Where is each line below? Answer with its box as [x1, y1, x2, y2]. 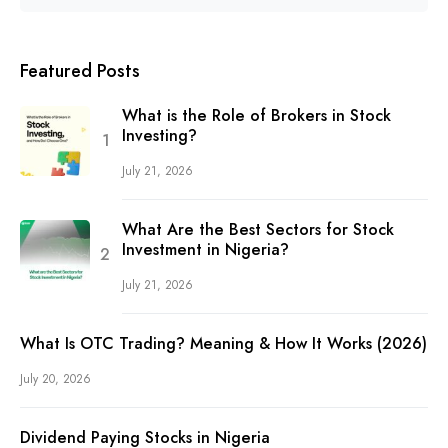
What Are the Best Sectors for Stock [122, 217, 394, 241]
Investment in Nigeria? [122, 237, 289, 261]
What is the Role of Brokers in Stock [122, 103, 391, 127]
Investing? [122, 123, 197, 147]
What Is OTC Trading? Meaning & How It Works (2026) [20, 331, 427, 355]
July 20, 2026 [20, 369, 91, 388]
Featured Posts [20, 57, 140, 84]
